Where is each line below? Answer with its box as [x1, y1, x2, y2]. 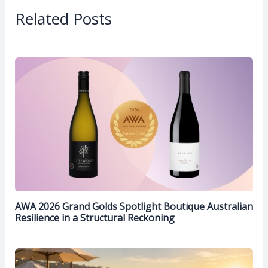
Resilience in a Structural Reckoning [14, 211, 175, 224]
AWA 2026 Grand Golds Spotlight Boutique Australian [14, 199, 253, 213]
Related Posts [14, 7, 112, 29]
